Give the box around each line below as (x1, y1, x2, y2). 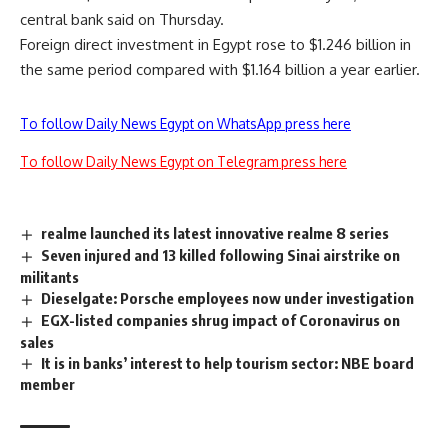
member (20, 375, 75, 394)
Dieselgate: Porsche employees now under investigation (41, 288, 415, 307)
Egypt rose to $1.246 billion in (213, 35, 411, 54)
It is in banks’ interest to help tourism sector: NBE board (41, 353, 415, 372)
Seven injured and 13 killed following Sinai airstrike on (41, 245, 401, 264)
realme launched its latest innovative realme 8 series (41, 224, 390, 242)
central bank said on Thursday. (20, 10, 224, 29)
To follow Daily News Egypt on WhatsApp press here (20, 115, 351, 132)
